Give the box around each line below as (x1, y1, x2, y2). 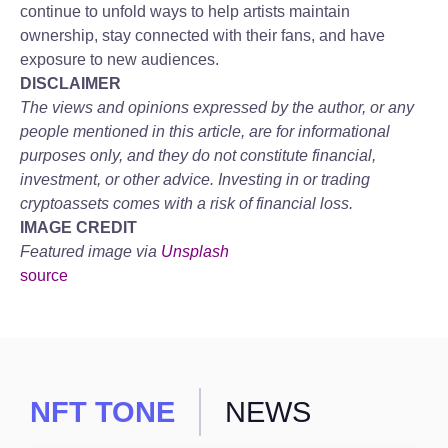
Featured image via (20, 243, 161, 260)
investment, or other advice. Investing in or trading (20, 171, 370, 188)
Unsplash (161, 243, 229, 260)
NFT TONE (30, 396, 175, 428)
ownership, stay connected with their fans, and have (20, 27, 385, 44)
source (20, 267, 68, 284)
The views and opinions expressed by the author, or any (20, 99, 414, 116)
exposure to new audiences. (20, 51, 223, 68)
